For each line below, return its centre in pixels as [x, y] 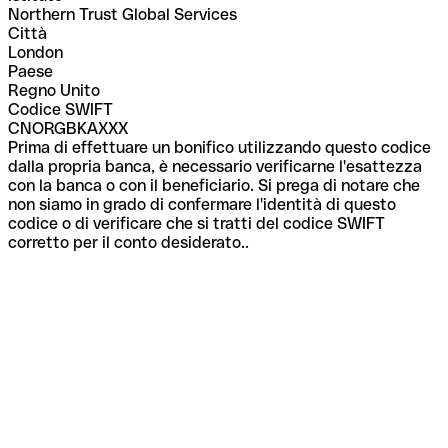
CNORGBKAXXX [68, 128]
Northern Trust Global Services [122, 14]
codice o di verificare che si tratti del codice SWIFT [196, 223]
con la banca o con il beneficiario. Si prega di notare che [214, 185]
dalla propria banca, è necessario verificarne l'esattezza [215, 166]
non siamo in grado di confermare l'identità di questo [202, 204]
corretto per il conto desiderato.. [128, 242]
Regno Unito [54, 90]
